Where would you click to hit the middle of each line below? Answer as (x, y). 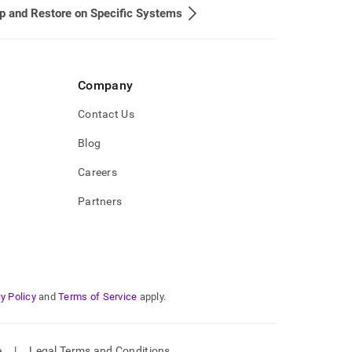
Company (106, 85)
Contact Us (106, 114)
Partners (100, 201)
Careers (97, 172)
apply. (153, 297)
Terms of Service (98, 297)
